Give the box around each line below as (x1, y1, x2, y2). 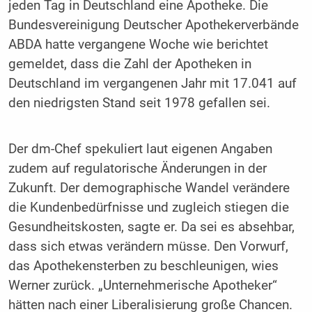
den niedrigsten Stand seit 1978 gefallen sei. (8, 95, 270, 111)
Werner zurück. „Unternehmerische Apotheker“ (8, 277, 277, 293)
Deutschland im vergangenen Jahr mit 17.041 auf (8, 76, 297, 92)
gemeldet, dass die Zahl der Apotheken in (8, 56, 251, 72)
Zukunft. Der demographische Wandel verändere (8, 180, 290, 196)
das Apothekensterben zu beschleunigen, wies (8, 258, 279, 274)
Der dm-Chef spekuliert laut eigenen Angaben (8, 141, 272, 157)
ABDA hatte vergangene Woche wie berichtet (8, 37, 268, 53)
